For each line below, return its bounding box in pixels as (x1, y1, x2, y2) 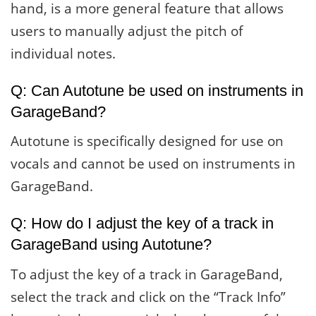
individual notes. (11, 44, 116, 63)
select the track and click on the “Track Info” (11, 287, 286, 306)
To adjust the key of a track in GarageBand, (11, 265, 283, 284)
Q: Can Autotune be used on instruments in (11, 81, 303, 99)
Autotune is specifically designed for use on (11, 132, 284, 151)
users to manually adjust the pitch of (11, 22, 243, 41)
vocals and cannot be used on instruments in (11, 154, 296, 174)
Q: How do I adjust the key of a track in (11, 214, 274, 233)
